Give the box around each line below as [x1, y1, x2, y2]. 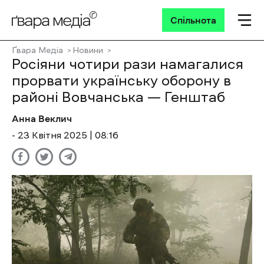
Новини [72, 46, 103, 54]
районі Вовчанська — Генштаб [12, 90, 225, 104]
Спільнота [170, 15, 216, 25]
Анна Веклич [12, 114, 72, 123]
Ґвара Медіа [12, 46, 63, 54]
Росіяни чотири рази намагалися [12, 57, 243, 71]
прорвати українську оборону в [12, 74, 231, 88]
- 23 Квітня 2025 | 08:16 [12, 130, 118, 140]
